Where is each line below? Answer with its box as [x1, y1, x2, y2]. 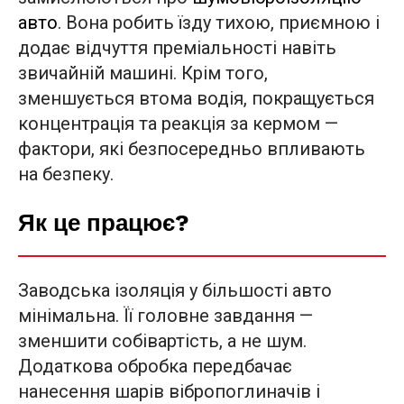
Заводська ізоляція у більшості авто [18, 279, 332, 301]
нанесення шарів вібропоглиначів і [18, 380, 320, 402]
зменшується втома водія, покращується [18, 87, 374, 109]
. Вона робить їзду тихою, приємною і [58, 11, 380, 33]
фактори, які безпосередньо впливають [18, 137, 365, 160]
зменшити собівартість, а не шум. [18, 329, 307, 352]
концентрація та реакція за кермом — [18, 112, 338, 134]
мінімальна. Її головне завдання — [18, 304, 313, 326]
